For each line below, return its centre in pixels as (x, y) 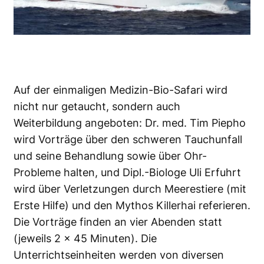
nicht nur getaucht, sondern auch (97, 106)
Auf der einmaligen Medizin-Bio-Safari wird (121, 90)
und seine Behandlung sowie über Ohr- (110, 156)
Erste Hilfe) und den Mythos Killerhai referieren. (132, 205)
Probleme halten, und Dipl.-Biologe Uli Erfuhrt (127, 172)
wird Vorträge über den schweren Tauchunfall (128, 139)
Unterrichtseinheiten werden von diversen (119, 255)
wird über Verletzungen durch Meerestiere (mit (130, 189)
